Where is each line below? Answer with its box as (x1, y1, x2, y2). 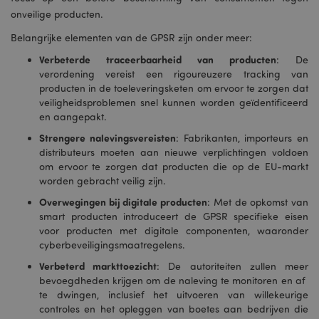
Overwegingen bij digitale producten (39, 195, 208, 209)
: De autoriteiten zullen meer (157, 260, 309, 272)
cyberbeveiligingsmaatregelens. (39, 239, 185, 251)
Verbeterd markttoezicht (39, 259, 157, 273)
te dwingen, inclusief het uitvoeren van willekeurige (39, 288, 308, 300)
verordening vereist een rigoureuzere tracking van (39, 68, 308, 80)
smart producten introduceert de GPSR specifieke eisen (39, 210, 308, 222)
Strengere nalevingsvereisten (39, 131, 176, 145)
